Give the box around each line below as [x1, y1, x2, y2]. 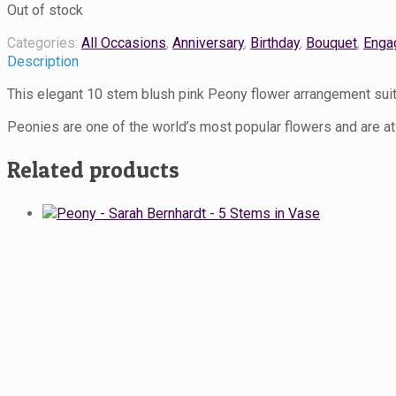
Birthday [250, 34, 300, 51]
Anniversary [172, 34, 244, 51]
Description [7, 53, 79, 70]
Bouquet [306, 34, 357, 51]
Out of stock [7, 2, 83, 19]
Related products [7, 156, 179, 183]
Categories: [7, 34, 81, 51]
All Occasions [81, 34, 166, 51]
